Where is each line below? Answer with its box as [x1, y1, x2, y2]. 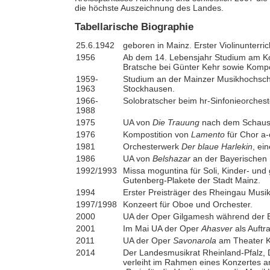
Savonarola [170, 235, 219, 245]
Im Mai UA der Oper [122, 223, 201, 233]
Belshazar [152, 153, 190, 163]
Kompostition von [122, 129, 191, 139]
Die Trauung [152, 117, 199, 127]
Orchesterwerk [122, 141, 181, 151]
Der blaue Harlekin [181, 141, 253, 151]
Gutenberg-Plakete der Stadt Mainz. [122, 175, 260, 185]
